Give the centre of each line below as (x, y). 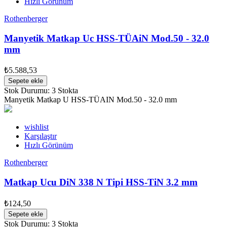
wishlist (36, 127)
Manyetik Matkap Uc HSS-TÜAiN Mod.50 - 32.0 (107, 38)
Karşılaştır (41, 136)
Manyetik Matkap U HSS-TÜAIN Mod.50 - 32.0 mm (90, 100)
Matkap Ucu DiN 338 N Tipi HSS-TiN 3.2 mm (101, 182)
